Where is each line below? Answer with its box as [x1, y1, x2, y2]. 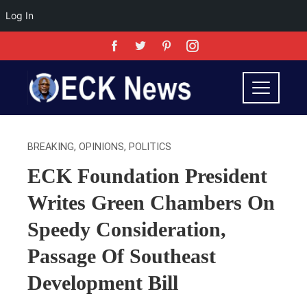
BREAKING [27, 141, 74, 153]
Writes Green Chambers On [27, 191, 275, 214]
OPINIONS [79, 141, 124, 153]
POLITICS [129, 141, 171, 153]
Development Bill [27, 271, 178, 294]
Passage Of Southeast [27, 245, 216, 267]
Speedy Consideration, [27, 218, 226, 241]
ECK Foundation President [27, 164, 267, 187]
